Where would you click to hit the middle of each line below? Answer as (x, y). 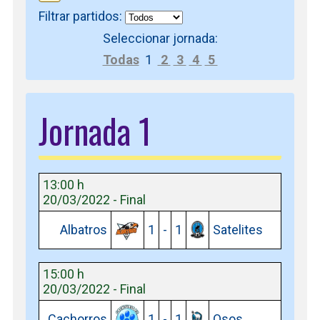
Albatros (84, 230)
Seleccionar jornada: (160, 39)
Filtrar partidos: (82, 16)
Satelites (238, 230)
